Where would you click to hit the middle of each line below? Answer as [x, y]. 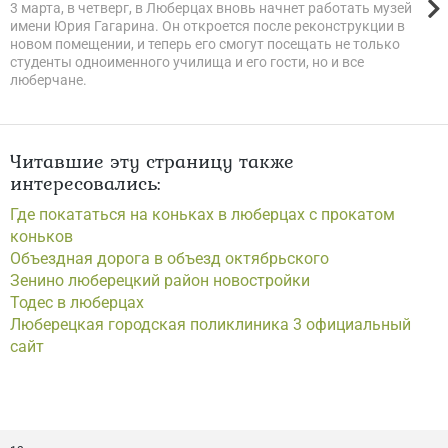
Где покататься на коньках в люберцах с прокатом [202, 214]
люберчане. [48, 80]
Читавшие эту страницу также [152, 161]
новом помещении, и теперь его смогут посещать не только [205, 44]
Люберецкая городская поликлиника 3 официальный [210, 324]
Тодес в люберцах [77, 302]
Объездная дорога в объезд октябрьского [169, 258]
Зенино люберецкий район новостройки [160, 280]
